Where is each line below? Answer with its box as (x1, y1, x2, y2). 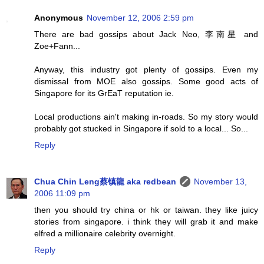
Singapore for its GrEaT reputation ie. (34, 88, 174, 98)
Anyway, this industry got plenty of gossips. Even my (34, 64, 258, 74)
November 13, (194, 176, 247, 186)
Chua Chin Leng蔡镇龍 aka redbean (34, 176, 176, 186)
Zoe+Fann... (34, 41, 80, 51)
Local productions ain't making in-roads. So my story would (34, 111, 258, 121)
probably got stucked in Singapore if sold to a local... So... (34, 123, 248, 133)
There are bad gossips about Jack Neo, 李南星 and (34, 29, 258, 39)
